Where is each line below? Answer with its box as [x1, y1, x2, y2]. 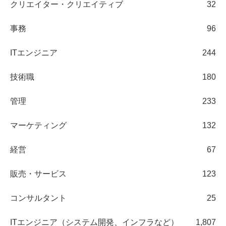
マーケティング [10, 121, 67, 130]
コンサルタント [10, 193, 67, 202]
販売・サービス [10, 169, 67, 178]
